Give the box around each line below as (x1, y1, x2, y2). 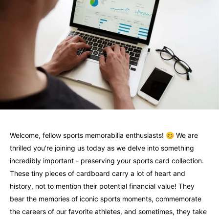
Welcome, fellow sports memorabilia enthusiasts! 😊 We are (10, 131, 198, 140)
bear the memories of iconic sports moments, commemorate (10, 195, 201, 203)
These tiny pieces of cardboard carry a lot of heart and (10, 169, 185, 178)
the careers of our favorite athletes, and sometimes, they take (10, 207, 207, 216)
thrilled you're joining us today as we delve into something (10, 144, 194, 153)
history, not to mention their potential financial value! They (10, 182, 195, 191)
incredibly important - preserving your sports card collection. (10, 156, 204, 165)
